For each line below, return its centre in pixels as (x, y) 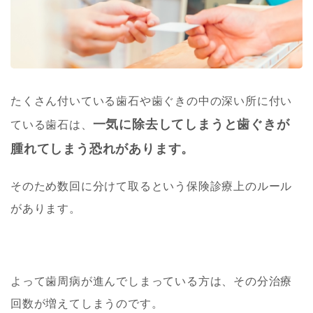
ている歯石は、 (52, 125)
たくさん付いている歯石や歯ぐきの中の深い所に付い (152, 101)
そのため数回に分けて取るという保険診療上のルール (152, 187)
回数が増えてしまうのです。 (87, 304)
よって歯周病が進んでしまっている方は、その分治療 (152, 282)
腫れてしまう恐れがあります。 (103, 149)
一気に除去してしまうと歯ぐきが (191, 125)
